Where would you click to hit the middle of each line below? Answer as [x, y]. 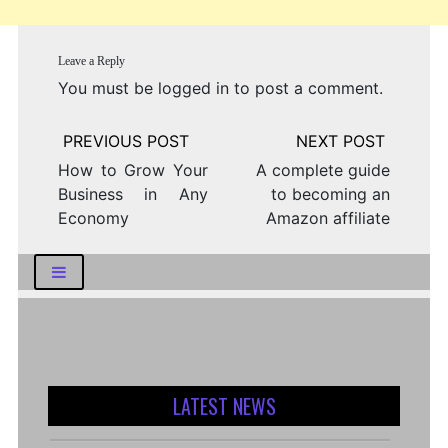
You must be [107, 87]
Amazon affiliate [328, 217]
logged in [193, 87]
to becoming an [331, 193]
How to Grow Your [132, 169]
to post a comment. [305, 87]
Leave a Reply [91, 61]
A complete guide [323, 169]
